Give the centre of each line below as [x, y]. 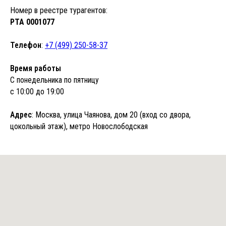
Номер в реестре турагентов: [59, 11]
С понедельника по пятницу [54, 80]
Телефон [26, 45]
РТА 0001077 [32, 22]
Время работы [36, 69]
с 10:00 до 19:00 [37, 92]
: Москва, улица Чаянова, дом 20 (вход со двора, [111, 115]
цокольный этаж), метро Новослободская [79, 127]
